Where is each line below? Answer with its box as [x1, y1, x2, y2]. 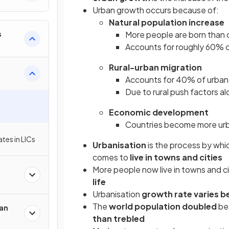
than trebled [93, 213, 145, 224]
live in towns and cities [130, 152, 222, 163]
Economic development [109, 107, 209, 118]
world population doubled [109, 201, 217, 212]
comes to [93, 152, 130, 163]
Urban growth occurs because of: [93, 5, 219, 15]
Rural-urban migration [109, 62, 202, 73]
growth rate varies [142, 189, 219, 199]
